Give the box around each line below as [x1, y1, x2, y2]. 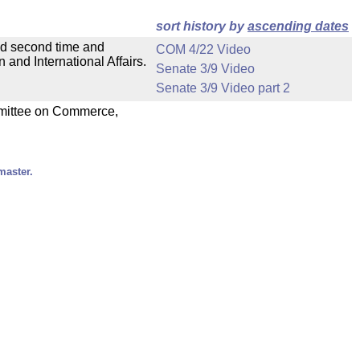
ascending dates [247, 19, 349, 33]
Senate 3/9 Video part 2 [156, 81, 290, 95]
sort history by [156, 19, 247, 33]
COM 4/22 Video [156, 43, 251, 56]
